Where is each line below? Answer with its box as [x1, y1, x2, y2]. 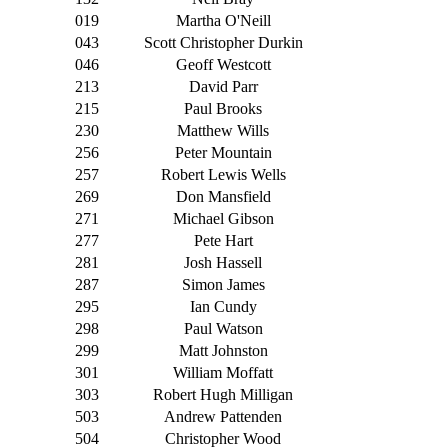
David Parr [188, 78, 258, 96]
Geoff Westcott [175, 56, 271, 74]
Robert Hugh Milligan [153, 386, 293, 404]
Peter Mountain [174, 144, 272, 162]
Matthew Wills [177, 122, 269, 140]
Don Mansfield [175, 188, 271, 206]
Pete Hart [193, 232, 253, 250]
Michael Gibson [172, 210, 274, 228]
